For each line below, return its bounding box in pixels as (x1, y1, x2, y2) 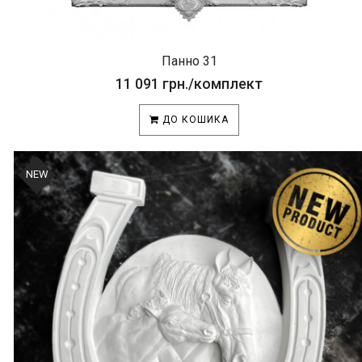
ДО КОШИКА (159, 114, 229, 125)
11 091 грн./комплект (116, 75, 263, 92)
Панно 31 (161, 53, 217, 69)
